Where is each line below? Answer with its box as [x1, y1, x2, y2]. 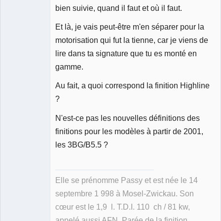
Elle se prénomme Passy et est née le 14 [55, 176, 198, 185]
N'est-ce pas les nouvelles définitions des [55, 113, 200, 122]
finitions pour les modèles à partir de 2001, [55, 126, 203, 136]
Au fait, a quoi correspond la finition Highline [55, 81, 210, 90]
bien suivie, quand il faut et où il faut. [55, 3, 182, 12]
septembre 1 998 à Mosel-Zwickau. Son [55, 189, 194, 198]
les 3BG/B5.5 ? [55, 140, 108, 149]
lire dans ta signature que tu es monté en [55, 49, 197, 58]
